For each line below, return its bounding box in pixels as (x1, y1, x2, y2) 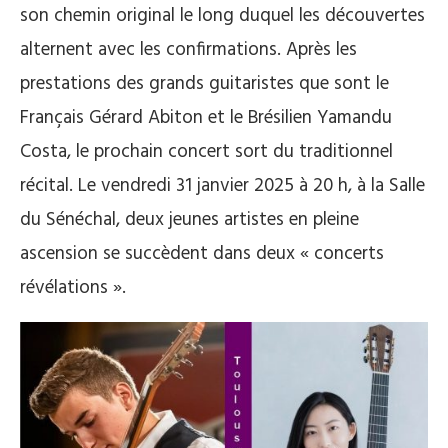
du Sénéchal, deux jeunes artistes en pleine (20, 205, 359, 235)
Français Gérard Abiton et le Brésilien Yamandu (20, 103, 392, 133)
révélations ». (20, 273, 126, 303)
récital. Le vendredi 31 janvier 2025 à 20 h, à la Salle (20, 171, 425, 201)
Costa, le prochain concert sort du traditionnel (20, 137, 393, 167)
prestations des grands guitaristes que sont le (20, 69, 389, 99)
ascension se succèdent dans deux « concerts (20, 239, 384, 269)
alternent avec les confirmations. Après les (20, 35, 357, 65)
